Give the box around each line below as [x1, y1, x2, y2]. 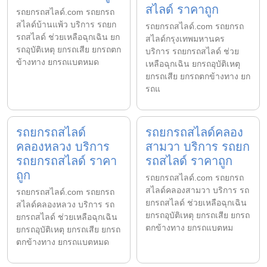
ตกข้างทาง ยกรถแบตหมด [16, 237, 109, 247]
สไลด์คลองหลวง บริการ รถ [16, 199, 114, 209]
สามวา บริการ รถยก [145, 139, 250, 153]
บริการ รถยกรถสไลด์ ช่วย [145, 46, 239, 56]
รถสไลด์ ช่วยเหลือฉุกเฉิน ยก [16, 32, 120, 42]
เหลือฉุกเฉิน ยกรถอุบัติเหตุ [145, 58, 240, 69]
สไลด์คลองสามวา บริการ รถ [145, 185, 249, 195]
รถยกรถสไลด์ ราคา [16, 154, 117, 167]
